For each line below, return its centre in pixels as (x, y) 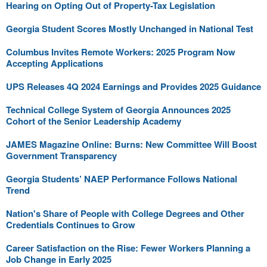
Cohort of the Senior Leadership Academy (94, 121)
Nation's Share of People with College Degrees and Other (125, 213)
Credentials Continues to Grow (71, 224)
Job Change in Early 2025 (59, 259)
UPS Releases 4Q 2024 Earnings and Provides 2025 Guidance (133, 86)
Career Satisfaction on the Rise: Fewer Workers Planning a (128, 248)
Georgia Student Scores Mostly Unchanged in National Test (130, 28)
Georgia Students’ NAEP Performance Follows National (122, 178)
